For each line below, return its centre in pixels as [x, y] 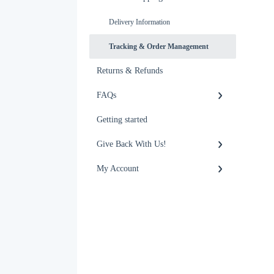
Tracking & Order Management [159, 47]
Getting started [122, 120]
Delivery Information [139, 22]
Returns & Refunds [130, 71]
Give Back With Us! [131, 144]
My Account [118, 169]
